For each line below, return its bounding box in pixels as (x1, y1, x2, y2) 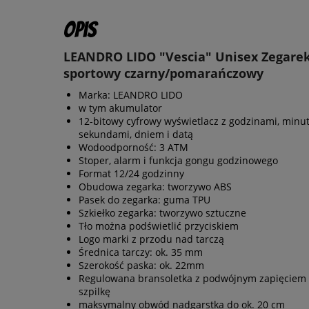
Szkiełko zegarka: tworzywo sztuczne (79, 206, 246, 220)
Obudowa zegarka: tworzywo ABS (79, 180, 232, 194)
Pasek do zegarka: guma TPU (79, 193, 210, 207)
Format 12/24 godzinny (79, 167, 184, 181)
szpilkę (79, 285, 110, 299)
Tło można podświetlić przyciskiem (79, 219, 239, 233)
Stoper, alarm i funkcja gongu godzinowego (79, 154, 278, 168)
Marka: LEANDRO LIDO (79, 88, 183, 102)
